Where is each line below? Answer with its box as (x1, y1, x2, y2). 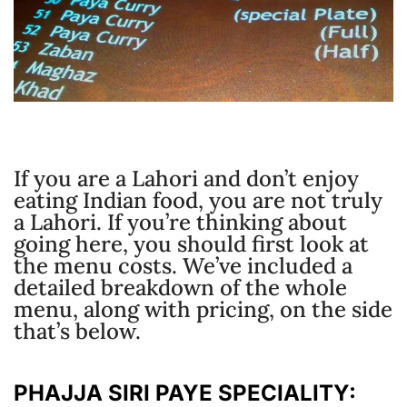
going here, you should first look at (14, 229, 369, 258)
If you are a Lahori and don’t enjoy (14, 164, 359, 193)
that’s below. (14, 316, 141, 345)
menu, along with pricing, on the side (14, 294, 392, 323)
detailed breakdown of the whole (14, 273, 347, 302)
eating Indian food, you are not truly (14, 185, 382, 214)
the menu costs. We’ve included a (14, 251, 352, 280)
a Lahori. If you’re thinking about (14, 207, 347, 236)
